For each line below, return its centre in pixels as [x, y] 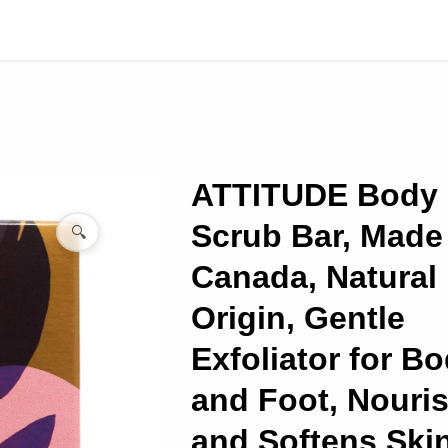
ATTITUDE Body [314, 195]
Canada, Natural [313, 277]
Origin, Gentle [297, 318]
